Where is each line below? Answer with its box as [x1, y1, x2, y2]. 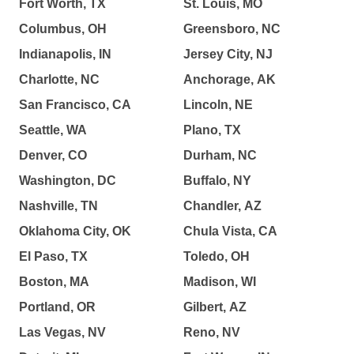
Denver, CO [19, 149, 87, 163]
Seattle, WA [19, 123, 87, 137]
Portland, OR [19, 300, 96, 314]
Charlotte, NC [19, 73, 100, 87]
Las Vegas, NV [19, 326, 106, 340]
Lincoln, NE [183, 98, 253, 112]
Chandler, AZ [183, 199, 262, 213]
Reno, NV [183, 326, 240, 340]
